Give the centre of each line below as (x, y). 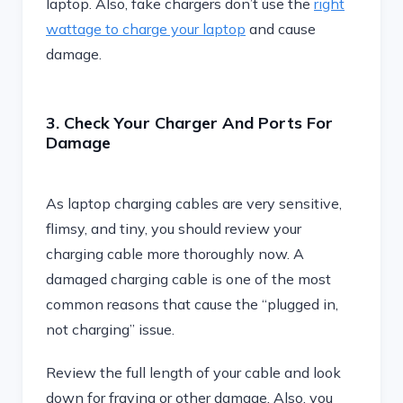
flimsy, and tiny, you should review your (174, 228)
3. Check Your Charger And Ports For (189, 123)
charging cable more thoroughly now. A (175, 254)
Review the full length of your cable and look (193, 372)
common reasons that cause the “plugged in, (192, 304)
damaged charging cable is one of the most (188, 279)
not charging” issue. (110, 329)
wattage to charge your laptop (146, 29)
